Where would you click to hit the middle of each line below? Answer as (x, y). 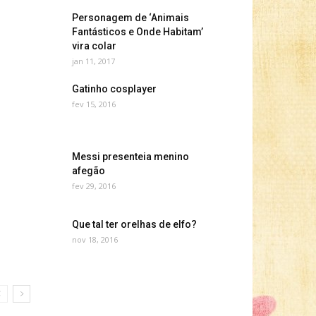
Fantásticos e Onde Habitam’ (138, 32)
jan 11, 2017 (93, 61)
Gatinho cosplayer (114, 89)
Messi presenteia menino (130, 157)
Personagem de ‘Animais (130, 18)
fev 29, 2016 (94, 186)
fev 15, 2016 (94, 104)
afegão (89, 171)
